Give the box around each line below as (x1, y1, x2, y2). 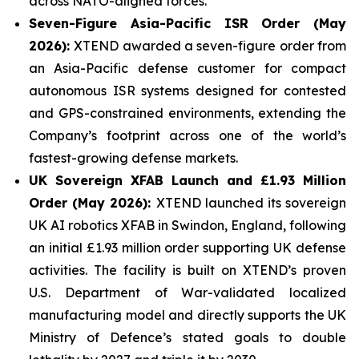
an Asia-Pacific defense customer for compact (29, 60, 346, 77)
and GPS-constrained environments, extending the (29, 105, 346, 122)
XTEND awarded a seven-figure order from (74, 38, 347, 54)
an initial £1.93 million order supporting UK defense (29, 240, 346, 256)
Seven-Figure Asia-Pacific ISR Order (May (29, 15, 346, 32)
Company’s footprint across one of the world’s (29, 127, 346, 144)
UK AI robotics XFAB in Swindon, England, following (29, 217, 346, 234)
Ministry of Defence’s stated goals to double (29, 329, 346, 346)
